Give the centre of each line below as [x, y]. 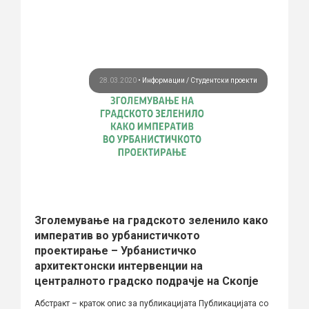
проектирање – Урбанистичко [116, 250]
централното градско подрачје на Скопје [147, 281]
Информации [164, 80]
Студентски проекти [224, 80]
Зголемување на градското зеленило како [151, 220]
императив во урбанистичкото [117, 235]
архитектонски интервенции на [119, 266]
